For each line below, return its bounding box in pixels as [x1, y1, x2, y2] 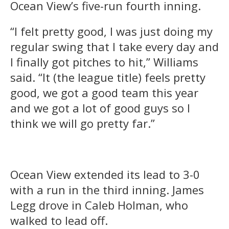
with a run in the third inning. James [10, 182, 204, 198]
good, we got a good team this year [10, 85, 198, 101]
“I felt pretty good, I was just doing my [10, 24, 213, 39]
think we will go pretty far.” [10, 116, 155, 131]
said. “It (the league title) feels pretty [10, 70, 205, 85]
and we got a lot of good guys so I [10, 100, 190, 116]
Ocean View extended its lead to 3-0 [10, 167, 200, 182]
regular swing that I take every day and [10, 39, 219, 55]
